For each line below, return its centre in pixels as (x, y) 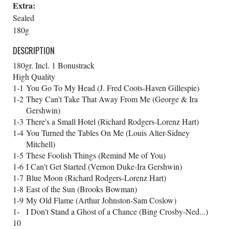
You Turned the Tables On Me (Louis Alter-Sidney (108, 133)
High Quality (34, 76)
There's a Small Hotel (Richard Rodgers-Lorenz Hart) (112, 121)
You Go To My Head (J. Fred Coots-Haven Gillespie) (113, 88)
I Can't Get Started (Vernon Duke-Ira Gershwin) (104, 166)
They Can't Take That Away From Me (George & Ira (112, 99)
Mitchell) (41, 144)
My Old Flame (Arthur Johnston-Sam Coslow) (101, 200)
